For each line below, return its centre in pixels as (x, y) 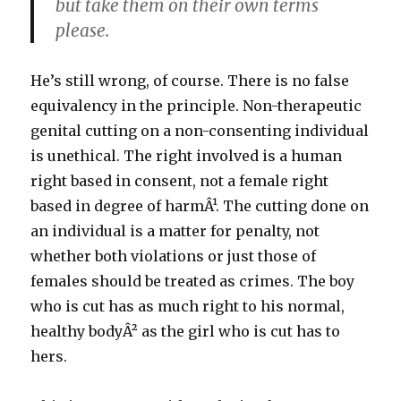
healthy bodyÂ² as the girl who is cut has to (186, 332)
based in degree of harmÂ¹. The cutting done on (200, 206)
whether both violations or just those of (174, 256)
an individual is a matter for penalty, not (175, 231)
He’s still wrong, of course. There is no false (190, 81)
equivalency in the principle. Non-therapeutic (196, 106)
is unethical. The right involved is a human (187, 156)
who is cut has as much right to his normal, (188, 307)
